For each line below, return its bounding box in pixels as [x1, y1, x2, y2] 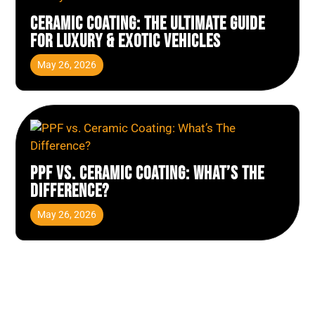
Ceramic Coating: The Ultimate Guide [30, 13, 266, 35]
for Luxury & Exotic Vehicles [30, 31, 221, 53]
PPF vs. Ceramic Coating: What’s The [30, 163, 265, 185]
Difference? [30, 181, 110, 202]
